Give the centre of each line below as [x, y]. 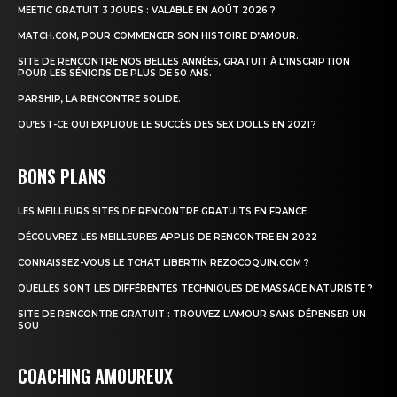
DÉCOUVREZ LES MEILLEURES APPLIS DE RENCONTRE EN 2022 [167, 237]
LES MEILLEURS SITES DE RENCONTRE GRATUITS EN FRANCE [162, 211]
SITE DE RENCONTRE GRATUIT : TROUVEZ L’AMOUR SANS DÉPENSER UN [192, 314]
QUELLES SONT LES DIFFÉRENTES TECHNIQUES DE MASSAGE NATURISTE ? [195, 288]
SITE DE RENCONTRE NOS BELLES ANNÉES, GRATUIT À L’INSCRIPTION [184, 61]
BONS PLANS [62, 176]
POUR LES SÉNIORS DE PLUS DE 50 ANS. [115, 73]
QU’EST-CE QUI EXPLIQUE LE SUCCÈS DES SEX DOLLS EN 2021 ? [167, 124]
